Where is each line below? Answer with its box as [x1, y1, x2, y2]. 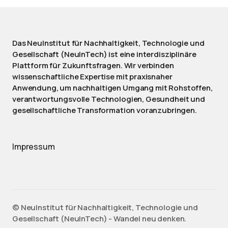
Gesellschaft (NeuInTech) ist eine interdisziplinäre [12, 49, 196, 60]
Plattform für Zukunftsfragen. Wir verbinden [12, 60, 174, 71]
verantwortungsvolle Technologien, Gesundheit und [12, 94, 205, 104]
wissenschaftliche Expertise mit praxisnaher [12, 71, 173, 82]
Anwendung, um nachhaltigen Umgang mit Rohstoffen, [12, 82, 213, 93]
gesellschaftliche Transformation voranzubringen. [12, 105, 197, 116]
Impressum [12, 141, 55, 152]
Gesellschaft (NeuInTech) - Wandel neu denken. [12, 213, 187, 224]
